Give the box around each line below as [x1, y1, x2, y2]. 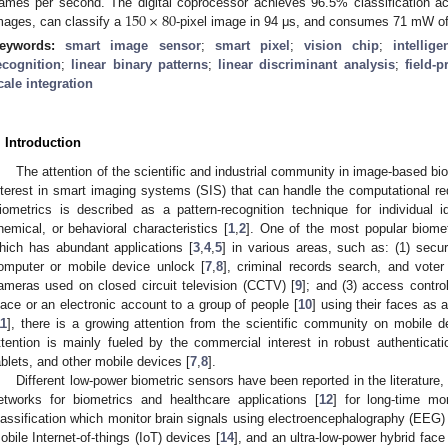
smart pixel [214, 37, 290, 53]
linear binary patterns [71, 56, 208, 72]
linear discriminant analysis [218, 56, 395, 72]
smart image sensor [65, 37, 201, 53]
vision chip [304, 37, 380, 53]
